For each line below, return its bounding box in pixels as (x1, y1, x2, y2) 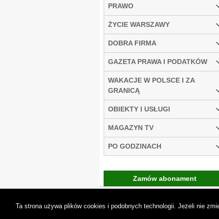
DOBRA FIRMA (108, 39, 156, 47)
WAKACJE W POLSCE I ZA (108, 76, 195, 84)
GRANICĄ (108, 86, 140, 94)
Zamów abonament (133, 174, 197, 182)
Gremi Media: (162, 195, 203, 202)
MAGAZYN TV (108, 123, 153, 131)
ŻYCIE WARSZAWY (108, 20, 170, 28)
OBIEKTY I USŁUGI (108, 105, 170, 113)
